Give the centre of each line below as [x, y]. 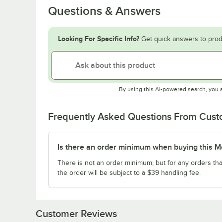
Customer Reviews [76, 213]
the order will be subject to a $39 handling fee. [129, 172]
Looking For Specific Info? [99, 38]
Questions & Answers [104, 11]
